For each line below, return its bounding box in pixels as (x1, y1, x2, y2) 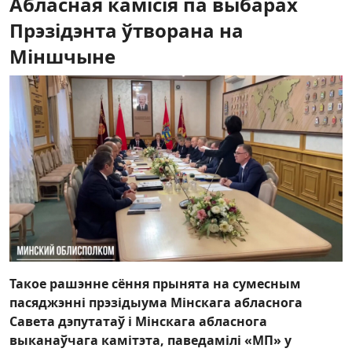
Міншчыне (9, 43, 115, 69)
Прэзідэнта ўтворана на (9, 17, 244, 43)
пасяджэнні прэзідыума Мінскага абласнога (9, 294, 302, 312)
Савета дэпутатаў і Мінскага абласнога (9, 313, 267, 331)
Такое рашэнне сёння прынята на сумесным (9, 275, 301, 293)
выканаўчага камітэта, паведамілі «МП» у (9, 332, 291, 350)
